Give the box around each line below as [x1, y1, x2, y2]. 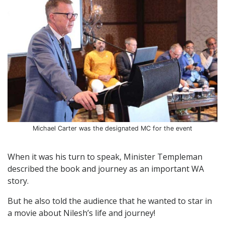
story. [8, 175, 29, 186]
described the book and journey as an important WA [8, 163, 204, 174]
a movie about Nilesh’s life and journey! [8, 207, 155, 218]
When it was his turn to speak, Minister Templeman [8, 151, 202, 162]
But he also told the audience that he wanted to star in [8, 195, 212, 206]
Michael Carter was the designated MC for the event [33, 125, 192, 132]
